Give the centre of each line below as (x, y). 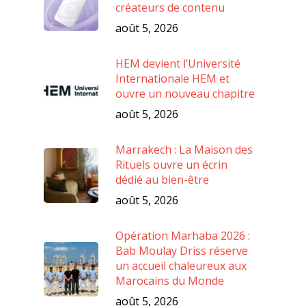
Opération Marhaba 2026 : (183, 235)
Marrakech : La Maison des (184, 149)
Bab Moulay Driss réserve (182, 250)
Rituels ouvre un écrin (171, 164)
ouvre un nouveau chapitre (185, 93)
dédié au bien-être (162, 179)
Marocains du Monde (170, 280)
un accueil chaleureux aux (181, 265)
